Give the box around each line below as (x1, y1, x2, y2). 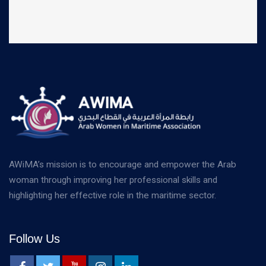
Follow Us (9, 232, 60, 246)
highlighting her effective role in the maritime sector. (9, 190, 216, 201)
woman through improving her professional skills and (9, 175, 217, 186)
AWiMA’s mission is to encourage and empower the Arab (9, 159, 236, 170)
